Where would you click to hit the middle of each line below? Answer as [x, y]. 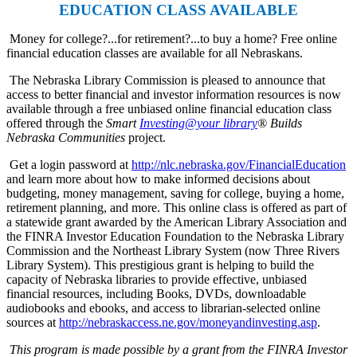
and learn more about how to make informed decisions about [158, 178]
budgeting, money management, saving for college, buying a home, [175, 193]
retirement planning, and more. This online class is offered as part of [177, 207]
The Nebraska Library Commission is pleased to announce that [166, 80]
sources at [33, 322]
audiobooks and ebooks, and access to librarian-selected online [163, 308]
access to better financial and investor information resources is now [174, 94]
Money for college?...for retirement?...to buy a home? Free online [173, 38]
